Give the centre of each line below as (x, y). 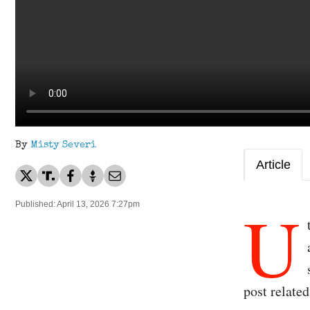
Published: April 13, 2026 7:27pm (77, 204)
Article (273, 165)
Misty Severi (63, 146)
